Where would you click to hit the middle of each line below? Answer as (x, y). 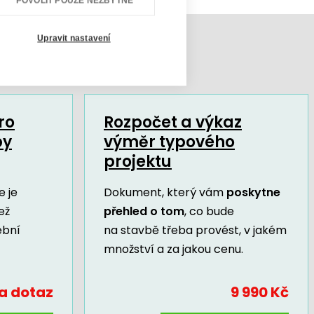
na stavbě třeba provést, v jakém (195, 230)
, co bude (209, 211)
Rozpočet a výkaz (173, 122)
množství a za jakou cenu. (173, 249)
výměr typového (169, 142)
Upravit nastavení (74, 38)
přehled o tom (144, 211)
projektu (138, 161)
